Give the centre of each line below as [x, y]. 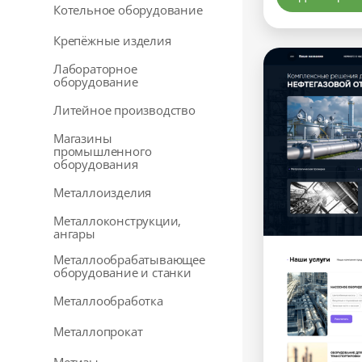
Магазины [83, 138]
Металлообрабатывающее [129, 259]
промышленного [103, 151]
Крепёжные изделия [112, 40]
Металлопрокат [98, 331]
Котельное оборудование [128, 10]
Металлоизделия [103, 192]
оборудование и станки [122, 272]
